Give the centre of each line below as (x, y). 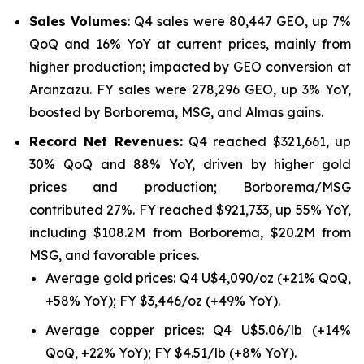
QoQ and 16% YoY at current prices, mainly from (190, 44)
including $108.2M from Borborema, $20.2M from (190, 232)
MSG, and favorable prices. (114, 255)
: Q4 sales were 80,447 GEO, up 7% (239, 21)
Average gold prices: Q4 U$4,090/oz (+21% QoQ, (198, 278)
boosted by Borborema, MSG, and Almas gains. (176, 112)
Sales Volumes (79, 21)
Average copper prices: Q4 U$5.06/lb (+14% (198, 330)
